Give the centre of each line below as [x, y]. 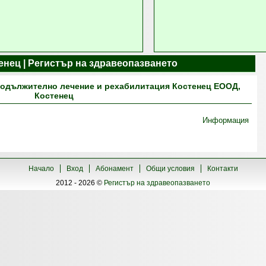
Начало [41, 169]
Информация [226, 120]
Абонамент [114, 169]
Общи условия [170, 169]
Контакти [222, 169]
